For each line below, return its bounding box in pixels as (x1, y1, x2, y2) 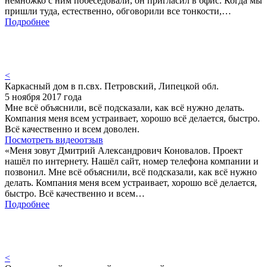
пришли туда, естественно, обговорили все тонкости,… (5, 5, 231, 16)
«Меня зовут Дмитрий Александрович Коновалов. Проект (5, 145, 243, 156)
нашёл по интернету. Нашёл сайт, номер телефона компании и (5, 156, 259, 166)
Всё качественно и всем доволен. (5, 123, 139, 134)
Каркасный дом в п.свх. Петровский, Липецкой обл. (5, 80, 219, 91)
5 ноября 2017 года (5, 91, 82, 102)
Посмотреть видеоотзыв (5, 134, 103, 145)
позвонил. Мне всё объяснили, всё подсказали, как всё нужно (5, 166, 257, 177)
